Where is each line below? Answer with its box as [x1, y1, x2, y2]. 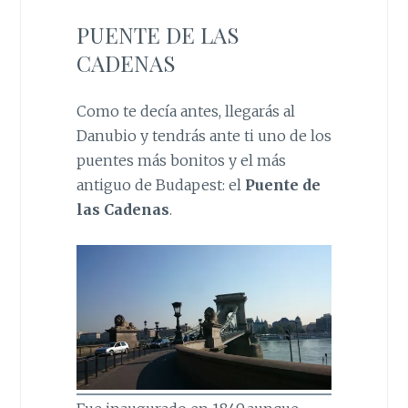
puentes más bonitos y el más [76, 150, 286, 169]
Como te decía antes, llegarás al [76, 101, 295, 120]
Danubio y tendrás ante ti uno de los [76, 126, 331, 145]
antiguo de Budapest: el [76, 175, 245, 194]
